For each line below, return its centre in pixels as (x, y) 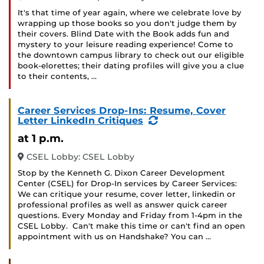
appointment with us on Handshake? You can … (114, 237)
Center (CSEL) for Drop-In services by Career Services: (128, 184)
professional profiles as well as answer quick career (123, 205)
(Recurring (184, 120)
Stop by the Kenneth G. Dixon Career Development (121, 173)
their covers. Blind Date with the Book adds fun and (123, 34)
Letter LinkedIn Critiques (80, 121)
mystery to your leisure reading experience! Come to (126, 45)
